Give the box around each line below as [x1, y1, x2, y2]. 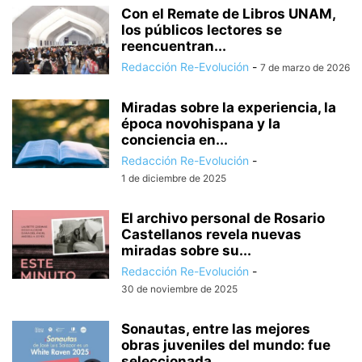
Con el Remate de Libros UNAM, [121, 6, 335, 22]
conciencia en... [121, 132, 228, 148]
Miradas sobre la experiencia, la [121, 99, 336, 116]
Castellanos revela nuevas [121, 226, 301, 242]
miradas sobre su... [121, 242, 251, 259]
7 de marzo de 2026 [260, 61, 350, 74]
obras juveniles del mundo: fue [121, 337, 330, 353]
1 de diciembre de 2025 [121, 172, 226, 184]
